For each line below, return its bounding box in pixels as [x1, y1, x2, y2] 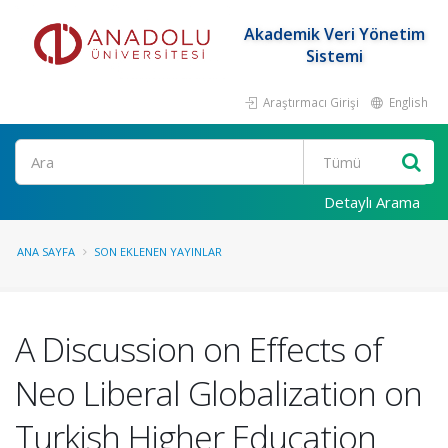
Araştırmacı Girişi [260, 94, 359, 110]
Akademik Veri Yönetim [243, 23, 425, 45]
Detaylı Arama [324, 192, 420, 212]
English [386, 94, 428, 110]
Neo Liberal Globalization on [15, 370, 422, 416]
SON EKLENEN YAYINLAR [94, 244, 222, 259]
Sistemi [305, 45, 363, 67]
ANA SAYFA [17, 244, 75, 259]
